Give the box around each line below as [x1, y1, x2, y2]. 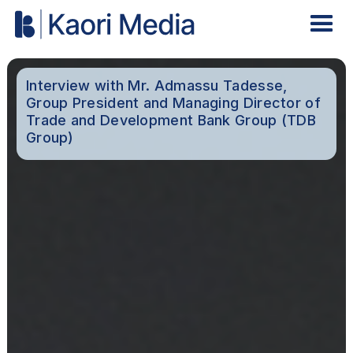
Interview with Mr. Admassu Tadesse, [25, 77, 288, 95]
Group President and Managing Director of [25, 95, 321, 112]
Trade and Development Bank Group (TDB [25, 112, 317, 129]
